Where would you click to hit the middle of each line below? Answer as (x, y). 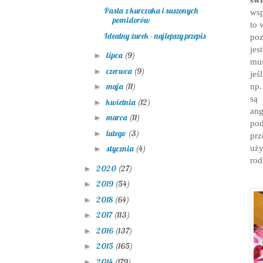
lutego (117, 133)
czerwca (120, 71)
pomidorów (131, 20)
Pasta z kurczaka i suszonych (151, 11)
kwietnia (122, 102)
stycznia (121, 149)
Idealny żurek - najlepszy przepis (154, 36)
